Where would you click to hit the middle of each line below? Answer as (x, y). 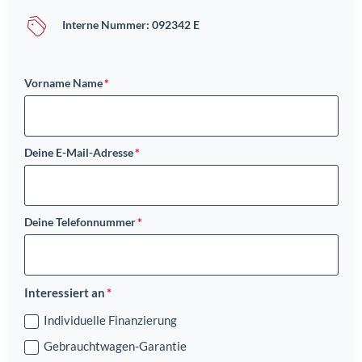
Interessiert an (64, 292)
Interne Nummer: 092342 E (130, 24)
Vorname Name (63, 82)
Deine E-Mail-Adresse (78, 152)
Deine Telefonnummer (80, 221)
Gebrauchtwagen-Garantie (115, 346)
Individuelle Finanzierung (110, 320)
